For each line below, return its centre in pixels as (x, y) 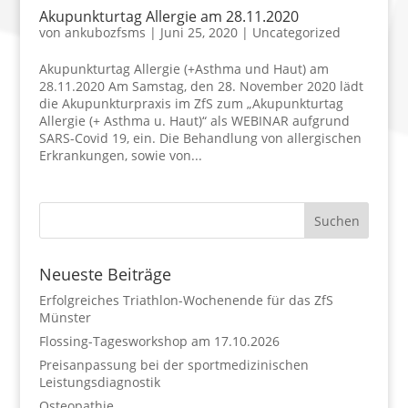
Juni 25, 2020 (199, 32)
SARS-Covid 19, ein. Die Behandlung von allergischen (200, 138)
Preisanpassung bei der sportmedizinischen (173, 364)
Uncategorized (296, 32)
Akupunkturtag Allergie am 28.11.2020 (168, 16)
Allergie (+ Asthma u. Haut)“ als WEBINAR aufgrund (194, 120)
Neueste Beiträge (105, 274)
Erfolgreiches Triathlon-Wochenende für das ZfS (186, 300)
